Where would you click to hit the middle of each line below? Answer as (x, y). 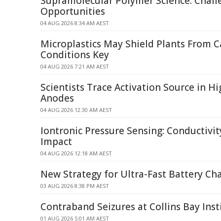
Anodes (57, 98)
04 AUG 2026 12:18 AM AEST (76, 153)
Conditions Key (75, 55)
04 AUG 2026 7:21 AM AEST (75, 66)
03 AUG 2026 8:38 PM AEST (75, 186)
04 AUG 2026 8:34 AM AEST (75, 23)
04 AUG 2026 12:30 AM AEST (76, 110)
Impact (56, 142)
